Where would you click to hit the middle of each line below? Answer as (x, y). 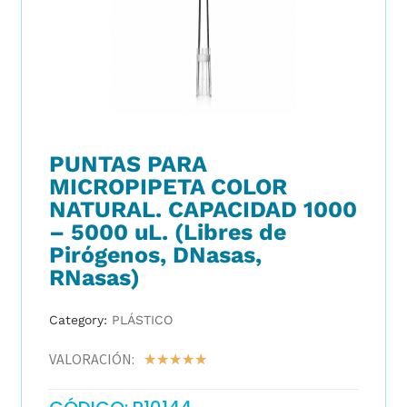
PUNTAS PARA (127, 164)
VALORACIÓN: (91, 358)
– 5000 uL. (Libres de (167, 232)
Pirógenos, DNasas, (155, 254)
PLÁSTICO (142, 319)
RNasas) (94, 277)
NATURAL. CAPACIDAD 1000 (203, 209)
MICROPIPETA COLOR (168, 186)
